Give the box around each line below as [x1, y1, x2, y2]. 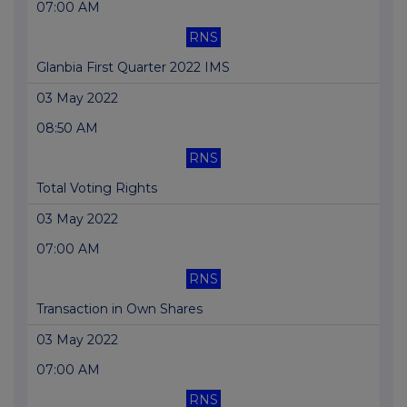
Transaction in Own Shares [36, 301, 203, 318]
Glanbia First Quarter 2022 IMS [36, 59, 230, 76]
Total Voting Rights [36, 180, 157, 197]
